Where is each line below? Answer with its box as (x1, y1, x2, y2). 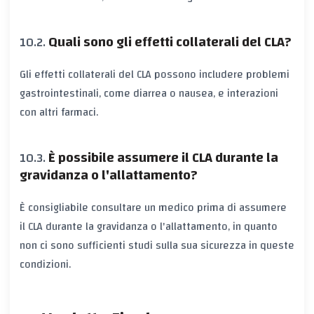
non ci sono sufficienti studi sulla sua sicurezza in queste (20, 235, 294, 255)
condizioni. (20, 254, 71, 274)
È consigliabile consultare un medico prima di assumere (20, 197, 287, 217)
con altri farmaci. (20, 102, 98, 122)
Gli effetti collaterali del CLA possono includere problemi (20, 64, 289, 84)
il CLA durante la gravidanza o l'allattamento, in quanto (20, 216, 278, 236)
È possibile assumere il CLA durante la (48, 145, 278, 170)
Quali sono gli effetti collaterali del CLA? (48, 29, 292, 55)
